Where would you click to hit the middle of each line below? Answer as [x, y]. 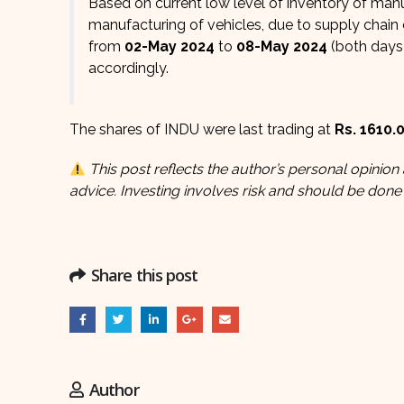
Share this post [145, 275]
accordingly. [129, 68]
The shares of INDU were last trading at [202, 129]
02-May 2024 [170, 46]
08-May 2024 [280, 46]
